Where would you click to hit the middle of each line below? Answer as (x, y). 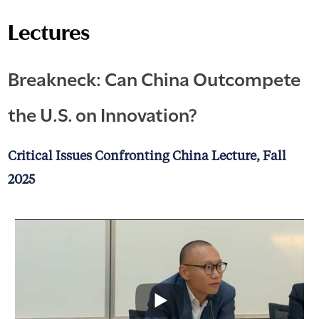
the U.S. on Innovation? (102, 113)
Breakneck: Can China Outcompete (154, 77)
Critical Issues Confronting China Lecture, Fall (147, 156)
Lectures (48, 30)
